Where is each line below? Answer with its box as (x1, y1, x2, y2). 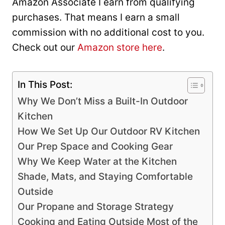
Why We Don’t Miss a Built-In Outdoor (18, 95, 188, 107)
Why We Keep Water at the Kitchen (18, 156, 177, 168)
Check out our (12, 42, 77, 54)
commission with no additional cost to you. (12, 27, 204, 39)
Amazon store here (77, 42, 162, 54)
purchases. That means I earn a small (12, 12, 180, 24)
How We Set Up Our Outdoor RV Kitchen (18, 126, 200, 138)
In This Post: (18, 79, 72, 91)
